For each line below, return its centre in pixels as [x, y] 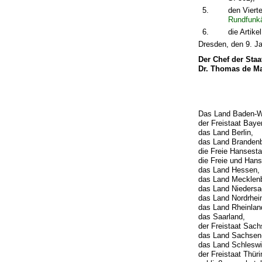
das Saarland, [222, 216]
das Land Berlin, [226, 132]
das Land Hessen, [229, 170]
